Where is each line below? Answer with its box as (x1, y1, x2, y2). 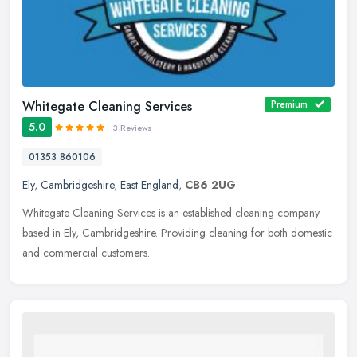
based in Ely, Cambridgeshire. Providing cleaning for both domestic (22, 224, 332, 241)
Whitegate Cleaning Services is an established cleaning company (22, 204, 320, 221)
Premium (271, 96, 308, 112)
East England (120, 176, 178, 193)
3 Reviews (112, 121, 151, 134)
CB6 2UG (185, 176, 236, 193)
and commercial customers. (22, 244, 150, 261)
